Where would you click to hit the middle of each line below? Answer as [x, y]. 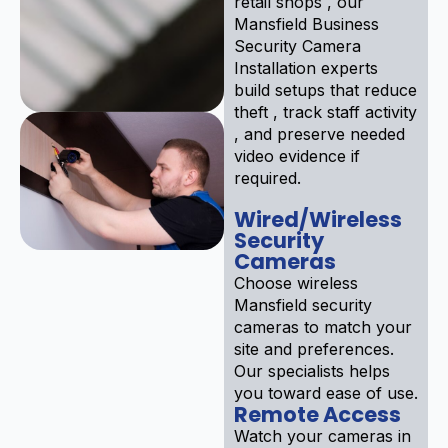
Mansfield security [303, 304]
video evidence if [297, 155]
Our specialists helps [312, 370]
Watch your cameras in [322, 435]
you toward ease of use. [326, 392]
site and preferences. [314, 348]
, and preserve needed [319, 133]
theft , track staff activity [325, 111]
